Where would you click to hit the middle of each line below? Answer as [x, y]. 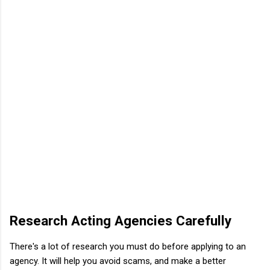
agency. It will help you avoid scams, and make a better [118, 261]
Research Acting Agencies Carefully [121, 220]
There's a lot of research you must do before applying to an [128, 246]
